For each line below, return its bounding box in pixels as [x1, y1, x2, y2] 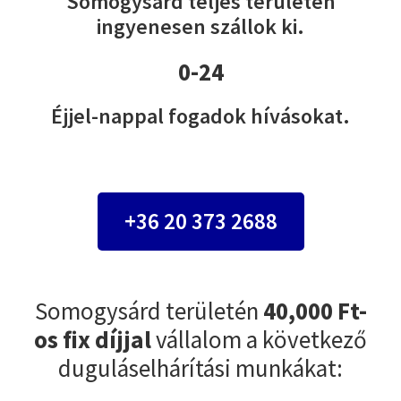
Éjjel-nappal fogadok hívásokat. [51, 101, 350, 130]
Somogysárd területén [34, 294, 263, 326]
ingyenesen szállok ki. [97, 12, 304, 40]
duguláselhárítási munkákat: [58, 352, 343, 383]
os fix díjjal [34, 323, 151, 354]
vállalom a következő [151, 323, 367, 354]
